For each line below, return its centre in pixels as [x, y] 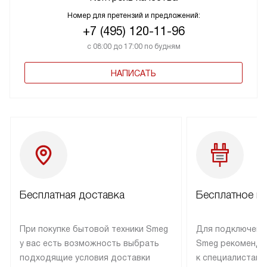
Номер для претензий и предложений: [133, 16]
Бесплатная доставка [72, 195]
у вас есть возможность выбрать [89, 243]
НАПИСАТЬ [133, 74]
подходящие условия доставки [85, 258]
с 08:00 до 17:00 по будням [133, 47]
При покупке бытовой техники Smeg [94, 229]
